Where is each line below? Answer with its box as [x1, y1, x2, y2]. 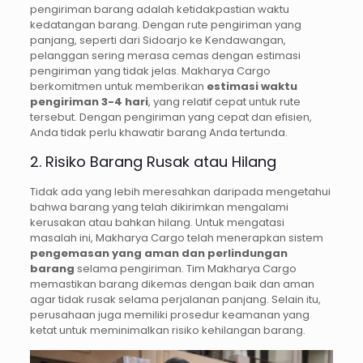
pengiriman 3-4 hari [29, 94, 148, 110]
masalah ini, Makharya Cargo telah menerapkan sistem [29, 230, 323, 246]
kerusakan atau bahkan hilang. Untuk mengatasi [29, 215, 284, 231]
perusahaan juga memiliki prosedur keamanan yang [29, 307, 310, 323]
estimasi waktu [206, 79, 297, 95]
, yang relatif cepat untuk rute [147, 94, 301, 110]
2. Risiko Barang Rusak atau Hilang [29, 152, 276, 173]
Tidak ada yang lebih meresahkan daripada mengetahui [29, 184, 331, 200]
